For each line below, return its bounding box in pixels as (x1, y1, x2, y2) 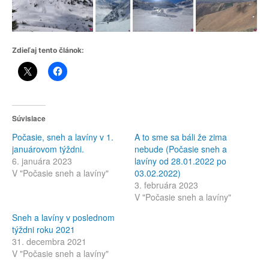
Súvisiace (12, 112, 46, 124)
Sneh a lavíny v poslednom (12, 211, 115, 223)
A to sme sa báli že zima (134, 130, 227, 143)
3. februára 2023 (134, 178, 198, 191)
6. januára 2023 (12, 154, 72, 167)
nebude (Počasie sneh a (134, 142, 227, 155)
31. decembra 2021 (12, 235, 86, 247)
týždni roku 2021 (12, 223, 75, 235)
